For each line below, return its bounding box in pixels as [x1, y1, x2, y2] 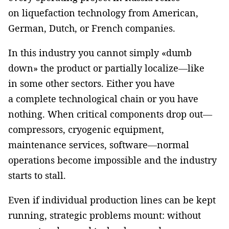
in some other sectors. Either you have [8, 77, 175, 89]
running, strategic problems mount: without [8, 209, 201, 221]
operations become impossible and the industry [8, 153, 217, 166]
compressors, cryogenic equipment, [8, 123, 164, 135]
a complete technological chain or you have [8, 92, 198, 105]
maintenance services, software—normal [8, 138, 189, 151]
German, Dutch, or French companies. [8, 21, 175, 34]
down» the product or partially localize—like [8, 61, 204, 74]
